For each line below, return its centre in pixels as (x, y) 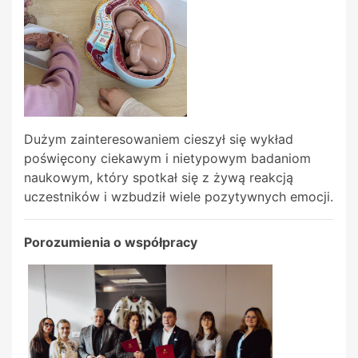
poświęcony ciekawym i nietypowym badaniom (167, 159)
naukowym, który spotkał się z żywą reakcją (159, 178)
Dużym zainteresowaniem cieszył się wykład (159, 139)
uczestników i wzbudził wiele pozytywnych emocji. (179, 197)
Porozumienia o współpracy (111, 243)
